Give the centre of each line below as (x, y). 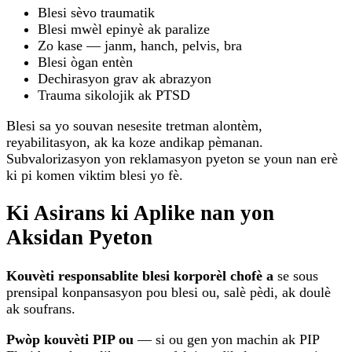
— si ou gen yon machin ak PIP (226, 339)
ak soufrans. (41, 308)
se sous (296, 275)
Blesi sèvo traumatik (96, 12)
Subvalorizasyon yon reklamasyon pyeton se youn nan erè (172, 158)
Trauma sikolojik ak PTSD (114, 95)
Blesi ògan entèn (85, 62)
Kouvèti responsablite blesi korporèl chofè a (140, 275)
